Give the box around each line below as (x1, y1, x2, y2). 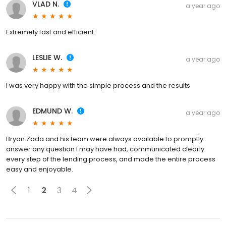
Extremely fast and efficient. (6, 27, 95, 37)
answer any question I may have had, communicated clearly (6, 144, 204, 154)
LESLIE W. (32, 52, 62, 63)
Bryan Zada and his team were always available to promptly (6, 134, 203, 144)
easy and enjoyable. (6, 164, 73, 175)
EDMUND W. (32, 106, 73, 117)
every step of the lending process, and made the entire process (6, 154, 215, 164)
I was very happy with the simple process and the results (6, 81, 190, 91)
